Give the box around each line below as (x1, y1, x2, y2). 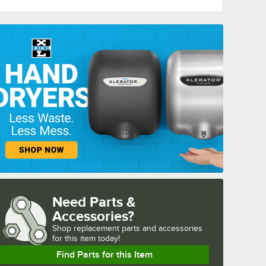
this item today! (65, 234, 120, 243)
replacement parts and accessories (74, 224, 202, 233)
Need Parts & (52, 194, 136, 210)
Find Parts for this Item (56, 249, 153, 261)
